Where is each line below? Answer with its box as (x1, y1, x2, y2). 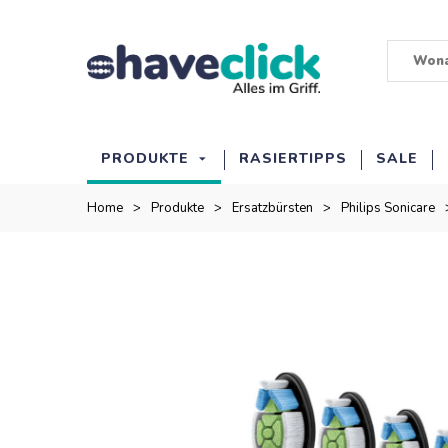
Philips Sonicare (341, 199, 435, 217)
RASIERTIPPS (239, 149, 347, 168)
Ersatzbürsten (232, 199, 313, 217)
